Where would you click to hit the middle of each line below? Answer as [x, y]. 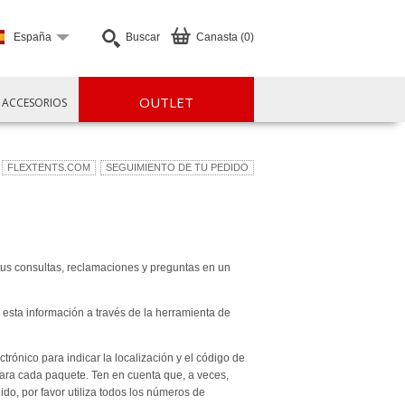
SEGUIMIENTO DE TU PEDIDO [177, 167]
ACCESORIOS [35, 103]
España [33, 37]
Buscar [143, 37]
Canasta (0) [225, 37]
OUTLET [166, 102]
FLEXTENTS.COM [49, 167]
